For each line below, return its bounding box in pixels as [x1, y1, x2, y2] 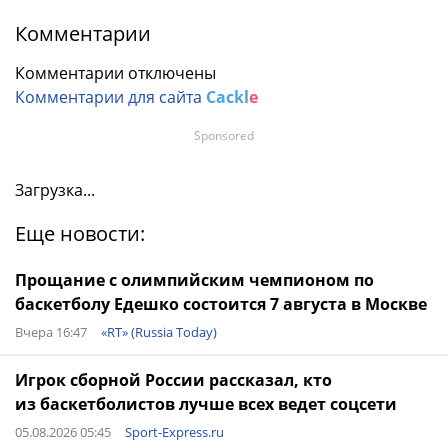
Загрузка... [15, 179, 95, 201]
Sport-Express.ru [125, 423, 224, 441]
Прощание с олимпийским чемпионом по [15, 269, 374, 291]
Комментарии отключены [15, 62, 216, 84]
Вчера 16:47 [15, 323, 87, 341]
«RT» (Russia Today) [101, 323, 217, 341]
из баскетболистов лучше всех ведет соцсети [15, 393, 397, 415]
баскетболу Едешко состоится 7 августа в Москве [15, 293, 427, 315]
